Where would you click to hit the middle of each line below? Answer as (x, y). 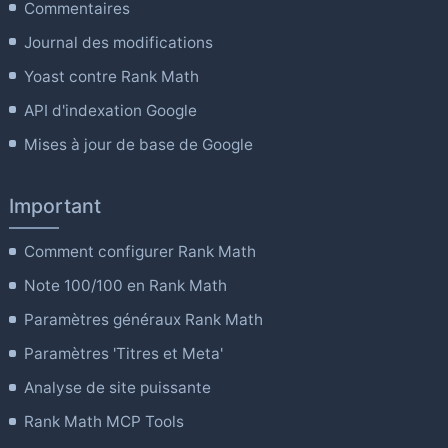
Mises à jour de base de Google (139, 144)
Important (54, 206)
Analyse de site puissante (118, 388)
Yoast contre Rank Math (112, 76)
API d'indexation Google (111, 110)
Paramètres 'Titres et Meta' (124, 354)
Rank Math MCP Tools (104, 422)
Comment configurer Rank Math (140, 252)
